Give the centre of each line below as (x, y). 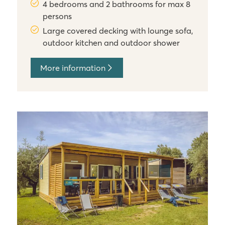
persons (58, 16)
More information (73, 68)
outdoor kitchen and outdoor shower (111, 43)
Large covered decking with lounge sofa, (118, 31)
